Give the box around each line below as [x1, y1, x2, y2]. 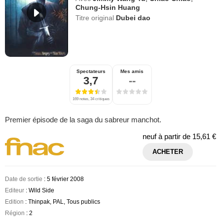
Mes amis [120, 69, 144, 74]
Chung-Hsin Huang [75, 3, 141, 11]
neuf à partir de [143, 132, 192, 141]
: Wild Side [24, 187, 54, 194]
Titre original [75, 14, 116, 22]
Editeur [5, 187, 24, 194]
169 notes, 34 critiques [72, 97, 110, 102]
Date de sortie [5, 176, 42, 183]
